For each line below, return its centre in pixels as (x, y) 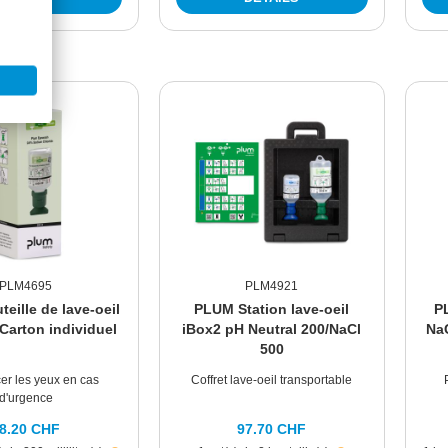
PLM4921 (272, 286)
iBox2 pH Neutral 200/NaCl (272, 329)
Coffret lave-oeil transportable (272, 380)
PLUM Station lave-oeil (272, 309)
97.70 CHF (272, 429)
